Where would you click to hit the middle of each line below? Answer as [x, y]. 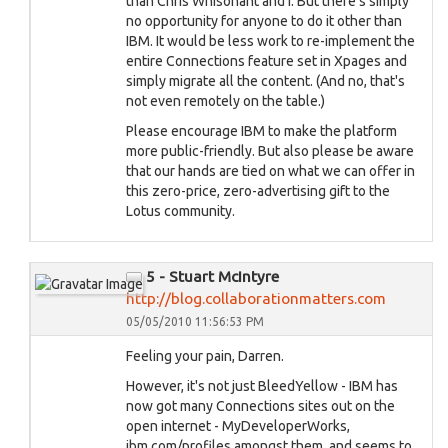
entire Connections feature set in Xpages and [266, 61]
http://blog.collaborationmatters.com [256, 298]
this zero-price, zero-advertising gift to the [258, 191]
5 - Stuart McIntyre [212, 276]
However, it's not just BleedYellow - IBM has [262, 386]
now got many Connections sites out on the [260, 406]
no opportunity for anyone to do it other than [264, 21]
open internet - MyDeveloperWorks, [238, 426]
